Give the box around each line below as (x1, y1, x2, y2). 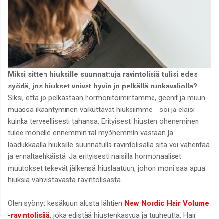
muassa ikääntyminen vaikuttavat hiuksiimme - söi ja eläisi (8, 105, 195, 114)
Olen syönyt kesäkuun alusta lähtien (8, 199, 124, 208)
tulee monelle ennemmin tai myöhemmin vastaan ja (8, 129, 173, 138)
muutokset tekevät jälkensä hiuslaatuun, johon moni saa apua (8, 164, 205, 173)
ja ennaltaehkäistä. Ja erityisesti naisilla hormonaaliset (8, 152, 181, 161)
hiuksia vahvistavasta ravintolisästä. (8, 175, 122, 185)
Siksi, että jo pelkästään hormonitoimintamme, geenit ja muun (8, 93, 205, 103)
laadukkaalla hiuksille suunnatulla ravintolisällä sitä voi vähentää (8, 140, 210, 150)
